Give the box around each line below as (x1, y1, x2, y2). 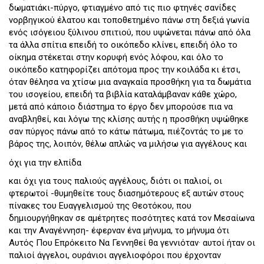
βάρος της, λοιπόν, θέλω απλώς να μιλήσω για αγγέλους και (9, 138, 247, 150)
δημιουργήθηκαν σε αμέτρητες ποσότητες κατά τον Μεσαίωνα (9, 213, 255, 224)
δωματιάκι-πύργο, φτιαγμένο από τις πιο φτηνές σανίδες (9, 2, 236, 14)
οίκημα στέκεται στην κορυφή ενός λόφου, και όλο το (9, 52, 223, 63)
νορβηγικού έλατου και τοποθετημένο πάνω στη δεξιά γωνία (9, 15, 249, 26)
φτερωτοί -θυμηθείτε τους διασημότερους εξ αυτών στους (9, 188, 244, 199)
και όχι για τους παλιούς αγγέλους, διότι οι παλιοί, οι (9, 176, 222, 187)
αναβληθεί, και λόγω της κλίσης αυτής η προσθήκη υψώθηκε (9, 114, 249, 125)
